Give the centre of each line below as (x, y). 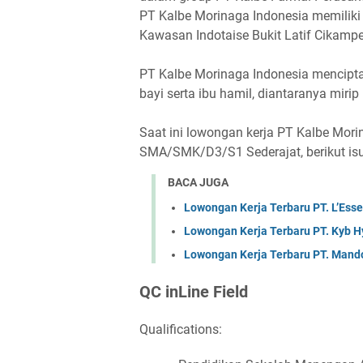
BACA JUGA (198, 182)
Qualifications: (181, 329)
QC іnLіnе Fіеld (194, 291)
